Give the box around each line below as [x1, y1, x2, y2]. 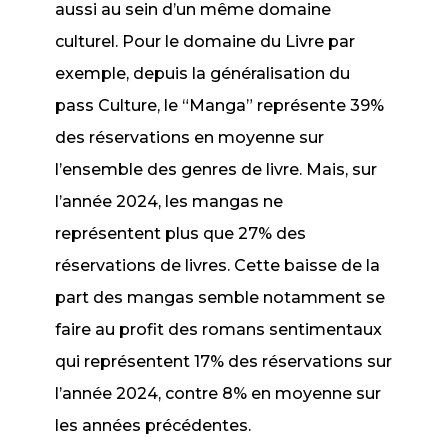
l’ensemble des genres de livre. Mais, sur [55, 160, 378, 179]
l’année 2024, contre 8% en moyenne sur [55, 384, 382, 403]
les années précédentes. [55, 416, 252, 435]
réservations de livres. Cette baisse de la [55, 256, 381, 275]
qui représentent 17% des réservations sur [55, 352, 393, 371]
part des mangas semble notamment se [55, 288, 386, 307]
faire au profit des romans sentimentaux [55, 320, 383, 339]
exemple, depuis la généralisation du [55, 64, 351, 83]
